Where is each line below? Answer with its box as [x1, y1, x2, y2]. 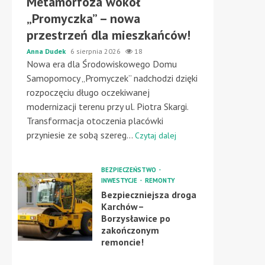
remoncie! [101, 236, 144, 248]
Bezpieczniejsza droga [101, 189, 196, 201]
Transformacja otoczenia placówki [27, 115, 163, 127]
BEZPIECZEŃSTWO [101, 166, 158, 174]
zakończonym [101, 224, 159, 236]
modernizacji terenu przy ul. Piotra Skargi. [27, 101, 188, 112]
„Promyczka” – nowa [27, 10, 140, 27]
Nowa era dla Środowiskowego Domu [27, 58, 177, 70]
